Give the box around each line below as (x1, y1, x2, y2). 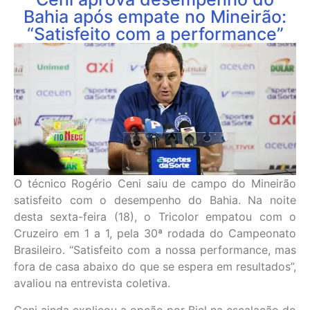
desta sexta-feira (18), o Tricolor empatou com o (14, 210, 296, 224)
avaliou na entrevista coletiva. (14, 276, 170, 291)
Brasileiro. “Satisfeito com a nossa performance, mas (14, 243, 296, 257)
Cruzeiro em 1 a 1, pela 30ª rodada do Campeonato (14, 226, 296, 241)
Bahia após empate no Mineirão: (24, 6, 286, 27)
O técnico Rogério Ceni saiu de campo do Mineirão (14, 176, 296, 191)
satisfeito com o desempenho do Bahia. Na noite (14, 193, 296, 208)
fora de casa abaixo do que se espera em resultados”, (14, 259, 296, 274)
